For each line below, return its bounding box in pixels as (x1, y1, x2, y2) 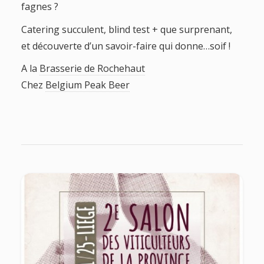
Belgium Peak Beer (45, 78, 130, 92)
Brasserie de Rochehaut (39, 62, 145, 75)
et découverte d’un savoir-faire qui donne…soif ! (21, 39, 230, 52)
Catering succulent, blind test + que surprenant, (21, 22, 232, 36)
